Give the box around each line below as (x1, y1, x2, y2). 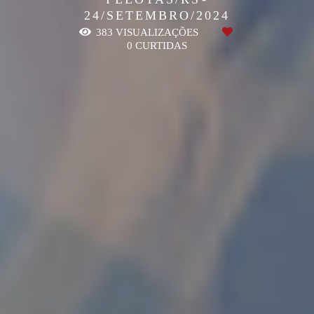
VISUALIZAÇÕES (113, 27, 201, 38)
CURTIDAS (132, 40, 187, 51)
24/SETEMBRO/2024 (84, 8, 230, 22)
